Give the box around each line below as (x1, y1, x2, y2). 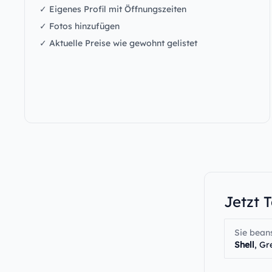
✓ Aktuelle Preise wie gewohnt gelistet (39, 38, 197, 49)
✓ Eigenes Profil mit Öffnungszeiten (39, 4, 186, 15)
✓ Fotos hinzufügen (39, 21, 120, 32)
